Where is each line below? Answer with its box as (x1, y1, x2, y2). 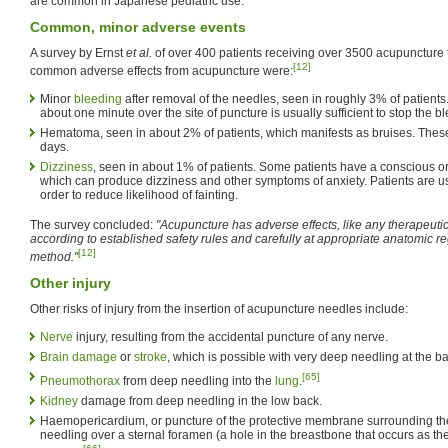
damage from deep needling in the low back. (78, 393, 322, 408)
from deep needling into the (120, 373, 275, 388)
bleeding (74, 91, 122, 106)
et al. (126, 45, 152, 60)
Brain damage (40, 349, 117, 364)
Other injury (30, 274, 111, 291)
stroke (134, 349, 167, 364)
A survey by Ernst (30, 45, 126, 60)
